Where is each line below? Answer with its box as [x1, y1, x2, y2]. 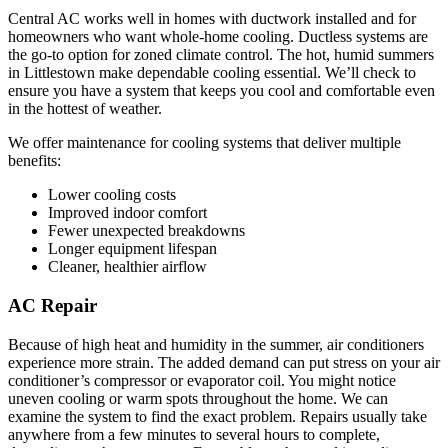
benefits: [8, 152, 61, 170]
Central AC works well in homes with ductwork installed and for [8, 10, 416, 28]
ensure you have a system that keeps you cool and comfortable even [8, 82, 435, 100]
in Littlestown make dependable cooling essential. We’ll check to [8, 64, 416, 82]
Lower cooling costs [48, 186, 176, 204]
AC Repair [8, 295, 97, 317]
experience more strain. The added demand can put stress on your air [8, 353, 440, 371]
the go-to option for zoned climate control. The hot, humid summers [8, 46, 434, 64]
